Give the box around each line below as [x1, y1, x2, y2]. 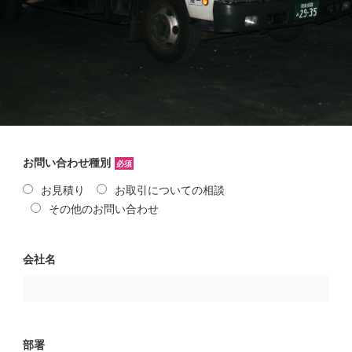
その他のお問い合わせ [49, 201, 159, 215]
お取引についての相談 [115, 182, 225, 196]
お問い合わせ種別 [23, 156, 111, 169]
